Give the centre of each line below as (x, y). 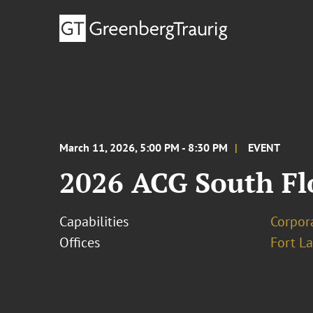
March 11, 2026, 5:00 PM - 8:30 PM (144, 147)
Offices (80, 242)
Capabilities (94, 221)
